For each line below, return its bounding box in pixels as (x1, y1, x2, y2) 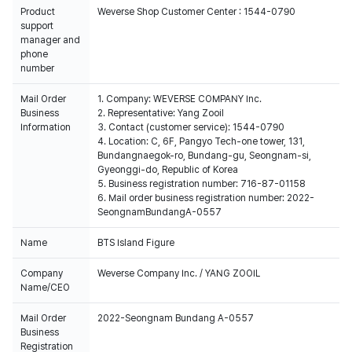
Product (20, 6, 55, 17)
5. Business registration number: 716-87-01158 (97, 178, 306, 189)
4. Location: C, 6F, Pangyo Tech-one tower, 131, (97, 136, 305, 147)
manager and (20, 35, 80, 46)
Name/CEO (20, 282, 70, 293)
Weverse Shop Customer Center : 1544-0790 (97, 6, 295, 17)
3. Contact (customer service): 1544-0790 (97, 122, 284, 133)
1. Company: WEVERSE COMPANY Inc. (97, 93, 262, 104)
